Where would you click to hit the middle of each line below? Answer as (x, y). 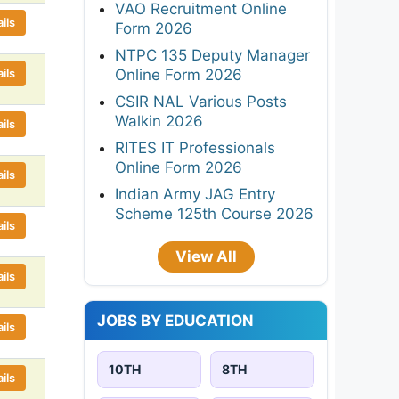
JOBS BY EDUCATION (175, 320)
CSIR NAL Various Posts (201, 101)
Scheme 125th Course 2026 (214, 213)
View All (206, 256)
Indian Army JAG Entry (195, 194)
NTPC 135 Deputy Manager (212, 55)
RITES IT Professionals (195, 147)
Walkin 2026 (159, 121)
